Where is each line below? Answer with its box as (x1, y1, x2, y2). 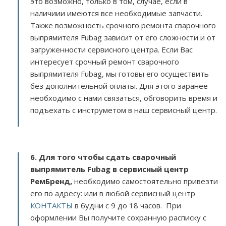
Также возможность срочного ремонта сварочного (30, 20, 216, 30)
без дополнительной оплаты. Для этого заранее (30, 81, 208, 91)
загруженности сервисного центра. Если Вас (30, 44, 193, 54)
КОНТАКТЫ (30, 200, 73, 210)
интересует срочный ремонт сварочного (30, 56, 179, 67)
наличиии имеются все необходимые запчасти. (30, 8, 202, 18)
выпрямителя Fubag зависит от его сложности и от (30, 32, 215, 42)
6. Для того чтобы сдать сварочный (30, 152, 176, 162)
